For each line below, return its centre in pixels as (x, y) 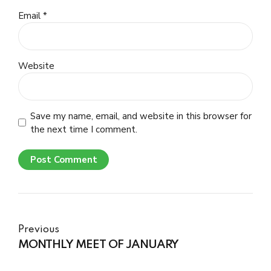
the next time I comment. (83, 129)
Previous (39, 230)
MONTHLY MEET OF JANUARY (98, 245)
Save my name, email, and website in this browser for (141, 116)
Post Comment (64, 160)
